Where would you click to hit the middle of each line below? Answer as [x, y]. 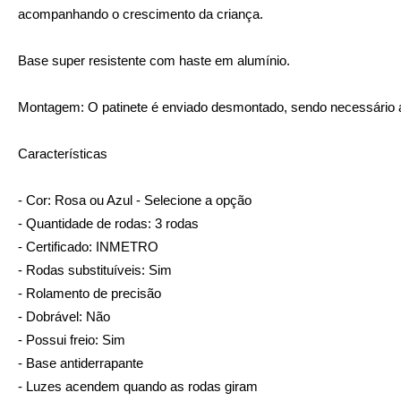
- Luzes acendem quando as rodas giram [138, 386]
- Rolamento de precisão [90, 293]
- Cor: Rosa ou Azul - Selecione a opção [135, 200]
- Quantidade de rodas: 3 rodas [108, 223]
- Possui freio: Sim [72, 340]
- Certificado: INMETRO [88, 247]
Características [63, 154]
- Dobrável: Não [64, 316]
